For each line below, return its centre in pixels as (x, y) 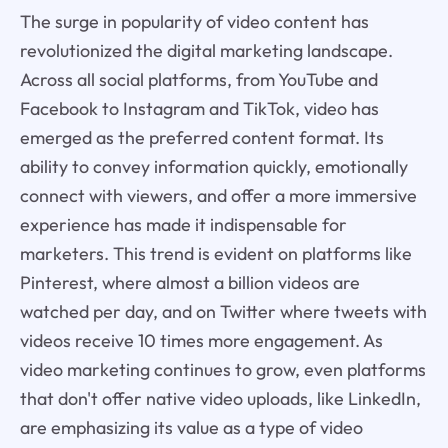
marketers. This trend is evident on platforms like (215, 253)
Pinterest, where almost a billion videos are (189, 282)
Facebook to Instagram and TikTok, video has (199, 108)
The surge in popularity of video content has (194, 21)
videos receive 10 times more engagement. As (201, 340)
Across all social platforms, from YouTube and (198, 79)
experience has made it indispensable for (183, 224)
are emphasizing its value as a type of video (191, 427)
